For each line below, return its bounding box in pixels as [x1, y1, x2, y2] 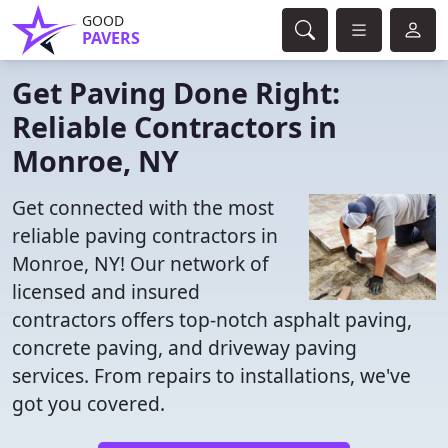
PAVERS [82, 27, 140, 49]
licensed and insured [12, 278, 200, 305]
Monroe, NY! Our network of [12, 250, 269, 277]
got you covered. [12, 390, 165, 417]
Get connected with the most [12, 194, 274, 221]
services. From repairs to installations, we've [12, 362, 411, 389]
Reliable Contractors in [12, 107, 337, 146]
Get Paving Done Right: [12, 73, 340, 112]
